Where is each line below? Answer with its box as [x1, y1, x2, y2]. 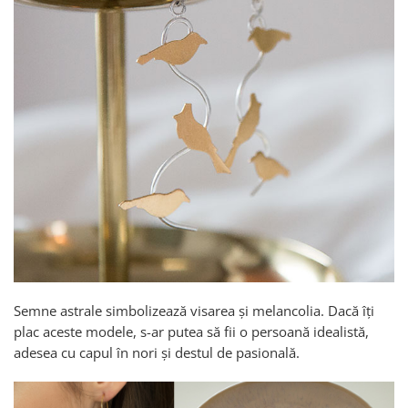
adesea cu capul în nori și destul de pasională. [14, 342, 303, 362]
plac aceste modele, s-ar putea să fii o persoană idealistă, [14, 321, 369, 341]
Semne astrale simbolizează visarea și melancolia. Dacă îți [14, 301, 374, 320]
